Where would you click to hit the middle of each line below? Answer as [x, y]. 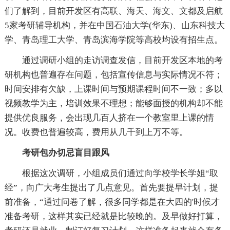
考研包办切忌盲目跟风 [65, 152]
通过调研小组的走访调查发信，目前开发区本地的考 [122, 60]
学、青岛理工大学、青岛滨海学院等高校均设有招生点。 [113, 40]
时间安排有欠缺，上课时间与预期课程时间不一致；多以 [113, 89]
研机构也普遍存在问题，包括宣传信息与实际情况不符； [113, 74]
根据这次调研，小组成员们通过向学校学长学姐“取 [120, 173]
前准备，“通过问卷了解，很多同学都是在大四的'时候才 [112, 202]
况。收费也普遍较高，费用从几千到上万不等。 [96, 132]
